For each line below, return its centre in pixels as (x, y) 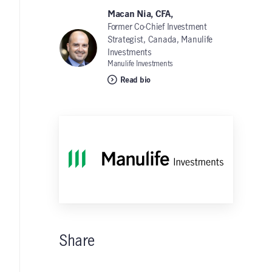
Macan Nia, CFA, (141, 15)
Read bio (136, 80)
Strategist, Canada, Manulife (160, 40)
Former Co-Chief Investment (157, 27)
